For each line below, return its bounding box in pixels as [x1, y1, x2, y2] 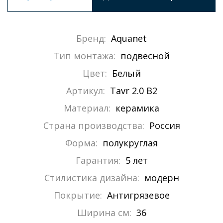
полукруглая [103, 137, 158, 149]
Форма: [65, 137, 98, 149]
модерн [144, 172, 179, 184]
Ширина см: [77, 207, 131, 219]
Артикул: [66, 85, 105, 97]
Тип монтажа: [53, 50, 115, 62]
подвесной [120, 50, 170, 62]
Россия [149, 119, 180, 132]
